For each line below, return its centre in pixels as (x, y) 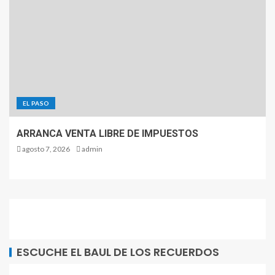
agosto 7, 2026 (45, 149)
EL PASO (36, 103)
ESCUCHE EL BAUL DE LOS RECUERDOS (118, 252)
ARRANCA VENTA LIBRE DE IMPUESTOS (107, 134)
